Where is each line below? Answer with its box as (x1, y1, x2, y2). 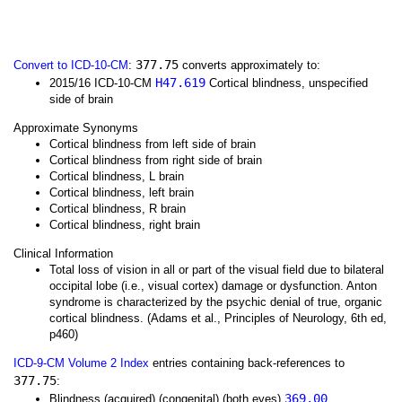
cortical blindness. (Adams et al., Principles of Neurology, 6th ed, (49, 311, 387, 325)
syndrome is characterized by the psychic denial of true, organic (49, 295, 382, 309)
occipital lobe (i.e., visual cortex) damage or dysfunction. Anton (49, 279, 377, 293)
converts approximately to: (179, 58, 320, 72)
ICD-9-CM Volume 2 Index (13, 356, 149, 370)
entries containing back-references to (149, 356, 345, 370)
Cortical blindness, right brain (49, 218, 200, 232)
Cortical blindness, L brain (49, 170, 184, 183)
